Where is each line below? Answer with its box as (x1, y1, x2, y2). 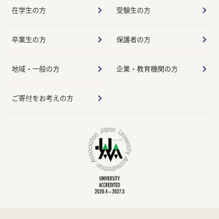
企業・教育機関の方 (116, 65, 178, 73)
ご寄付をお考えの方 (12, 94, 73, 103)
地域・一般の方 (12, 65, 60, 73)
